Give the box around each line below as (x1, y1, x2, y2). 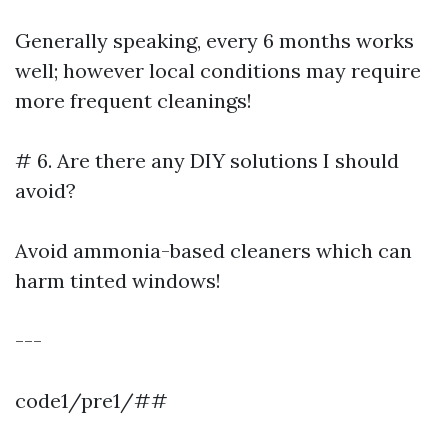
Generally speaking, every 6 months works (15, 28, 414, 53)
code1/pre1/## (15, 388, 168, 413)
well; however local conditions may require (15, 58, 421, 83)
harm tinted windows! (15, 268, 221, 293)
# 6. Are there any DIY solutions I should (15, 148, 399, 173)
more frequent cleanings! (15, 88, 252, 113)
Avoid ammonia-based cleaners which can (15, 238, 412, 263)
